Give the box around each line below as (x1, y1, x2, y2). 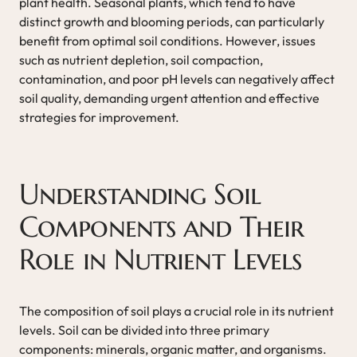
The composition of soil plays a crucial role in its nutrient (19, 302, 334, 319)
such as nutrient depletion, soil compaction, (19, 51, 263, 68)
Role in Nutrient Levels (19, 241, 302, 277)
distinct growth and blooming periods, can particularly (19, 13, 324, 29)
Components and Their (19, 208, 304, 245)
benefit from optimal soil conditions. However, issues (19, 32, 316, 49)
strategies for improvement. (19, 108, 179, 125)
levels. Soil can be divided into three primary (19, 321, 269, 338)
